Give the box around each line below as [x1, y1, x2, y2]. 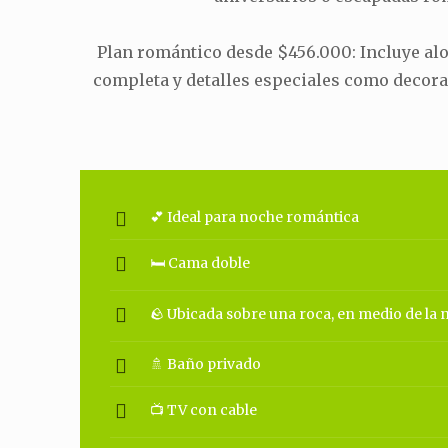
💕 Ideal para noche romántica [150, 208, 360, 226]
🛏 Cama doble [150, 254, 251, 272]
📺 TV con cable [150, 401, 258, 419]
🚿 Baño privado [150, 355, 262, 373]
